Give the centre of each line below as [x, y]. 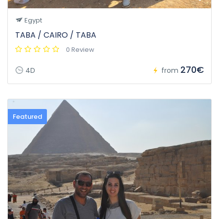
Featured [27, 117]
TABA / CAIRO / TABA [56, 35]
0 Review [80, 50]
